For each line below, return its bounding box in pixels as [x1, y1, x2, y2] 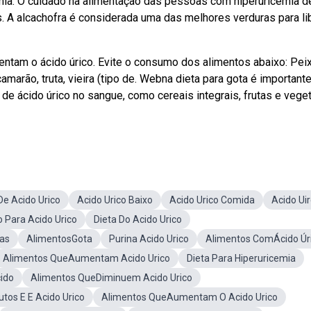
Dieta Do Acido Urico [94, 214, 182, 225]
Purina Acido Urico [109, 233, 189, 244]
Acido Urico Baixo [77, 194, 153, 205]
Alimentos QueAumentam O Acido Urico [101, 292, 278, 303]
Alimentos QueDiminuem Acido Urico [31, 272, 192, 283]
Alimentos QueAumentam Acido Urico [3, 253, 170, 264]
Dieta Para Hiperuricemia [187, 253, 296, 264]
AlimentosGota [26, 233, 92, 244]
